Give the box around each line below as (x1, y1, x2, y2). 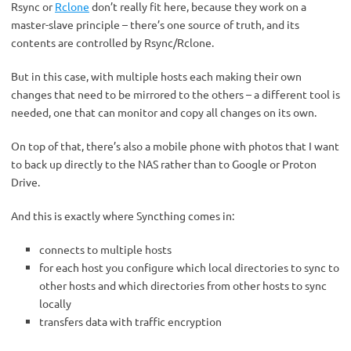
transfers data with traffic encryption (39, 314, 222, 328)
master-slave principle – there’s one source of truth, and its (11, 17, 299, 31)
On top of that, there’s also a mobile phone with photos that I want (11, 139, 339, 153)
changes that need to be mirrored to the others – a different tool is (11, 87, 340, 101)
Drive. (11, 175, 40, 189)
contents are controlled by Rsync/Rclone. (11, 35, 214, 49)
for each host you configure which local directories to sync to (39, 260, 339, 274)
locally (39, 296, 71, 310)
